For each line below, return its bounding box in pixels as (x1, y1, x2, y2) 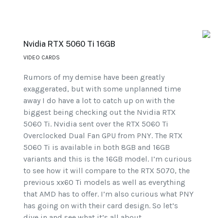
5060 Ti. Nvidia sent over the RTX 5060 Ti (23, 119, 168, 128)
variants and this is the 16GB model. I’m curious (23, 154, 192, 163)
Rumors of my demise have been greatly (23, 72, 164, 82)
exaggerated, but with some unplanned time (23, 84, 181, 93)
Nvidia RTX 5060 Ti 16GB (23, 39, 115, 49)
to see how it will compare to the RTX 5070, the (23, 165, 190, 175)
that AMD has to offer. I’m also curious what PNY (23, 189, 194, 199)
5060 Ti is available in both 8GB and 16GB (23, 142, 170, 152)
